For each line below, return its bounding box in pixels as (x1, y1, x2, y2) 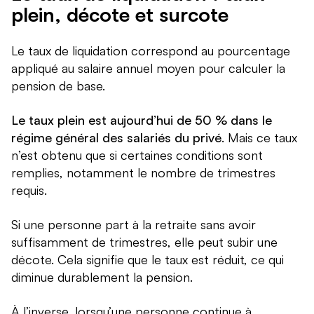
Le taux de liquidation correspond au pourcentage (11, 43, 290, 59)
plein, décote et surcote (11, 2, 228, 27)
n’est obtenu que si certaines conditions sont (11, 147, 263, 163)
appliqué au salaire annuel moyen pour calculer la (11, 60, 285, 76)
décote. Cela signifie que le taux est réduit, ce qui (11, 252, 284, 268)
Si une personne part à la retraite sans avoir (11, 217, 256, 233)
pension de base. (11, 78, 105, 94)
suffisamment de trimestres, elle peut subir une (11, 234, 278, 250)
